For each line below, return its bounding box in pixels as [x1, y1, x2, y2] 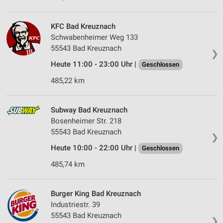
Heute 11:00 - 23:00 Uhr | [51, 60, 138, 69]
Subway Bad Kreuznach [51, 106, 127, 115]
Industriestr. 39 [51, 200, 100, 210]
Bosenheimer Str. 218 [51, 116, 121, 126]
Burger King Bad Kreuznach [51, 189, 141, 199]
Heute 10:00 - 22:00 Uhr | [51, 143, 138, 153]
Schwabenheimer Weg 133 [51, 33, 138, 42]
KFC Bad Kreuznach [51, 22, 115, 31]
